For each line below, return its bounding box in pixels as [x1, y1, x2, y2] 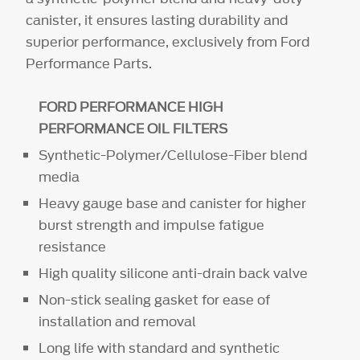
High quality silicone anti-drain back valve [39, 263, 309, 283]
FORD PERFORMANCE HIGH [39, 96, 224, 117]
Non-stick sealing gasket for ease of [39, 289, 271, 309]
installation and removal [39, 311, 197, 331]
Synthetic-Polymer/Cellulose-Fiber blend [39, 145, 309, 165]
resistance [39, 236, 107, 256]
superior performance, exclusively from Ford [26, 31, 311, 51]
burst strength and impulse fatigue [39, 215, 265, 235]
